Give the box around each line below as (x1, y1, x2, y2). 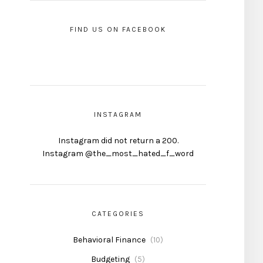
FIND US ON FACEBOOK (70, 25, 166, 34)
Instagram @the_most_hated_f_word (42, 149, 194, 159)
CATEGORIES (92, 210, 144, 218)
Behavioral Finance (73, 235, 146, 245)
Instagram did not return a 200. (58, 136, 178, 146)
